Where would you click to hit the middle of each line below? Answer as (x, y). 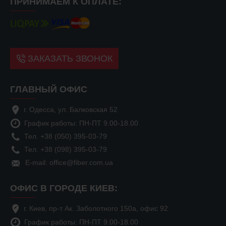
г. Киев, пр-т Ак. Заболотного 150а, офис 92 (96, 208)
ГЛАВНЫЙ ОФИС (49, 89)
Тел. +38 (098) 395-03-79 (66, 149)
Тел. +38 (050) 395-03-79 (66, 136)
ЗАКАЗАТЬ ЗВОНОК (70, 59)
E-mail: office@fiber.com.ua (69, 162)
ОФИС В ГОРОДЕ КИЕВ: (64, 188)
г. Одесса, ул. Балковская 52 (71, 109)
